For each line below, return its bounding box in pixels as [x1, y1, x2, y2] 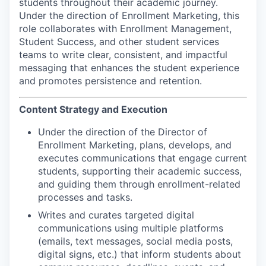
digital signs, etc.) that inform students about [38, 248, 241, 260]
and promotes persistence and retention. [19, 74, 202, 87]
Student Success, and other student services [19, 35, 219, 47]
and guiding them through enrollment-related [38, 178, 240, 190]
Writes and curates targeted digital [38, 208, 194, 221]
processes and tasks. [38, 191, 132, 203]
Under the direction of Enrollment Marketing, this [19, 9, 239, 21]
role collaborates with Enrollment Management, [19, 22, 232, 34]
